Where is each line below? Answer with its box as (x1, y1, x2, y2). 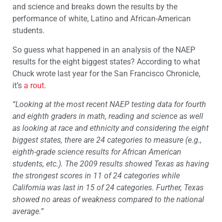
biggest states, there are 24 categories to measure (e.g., (12, 135, 202, 145)
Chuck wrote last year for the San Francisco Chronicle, (12, 68, 200, 78)
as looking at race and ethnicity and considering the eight (12, 123, 209, 133)
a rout (24, 80, 44, 90)
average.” (12, 207, 44, 217)
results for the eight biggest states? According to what (12, 56, 200, 66)
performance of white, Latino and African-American (12, 14, 191, 24)
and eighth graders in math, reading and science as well (12, 111, 203, 121)
